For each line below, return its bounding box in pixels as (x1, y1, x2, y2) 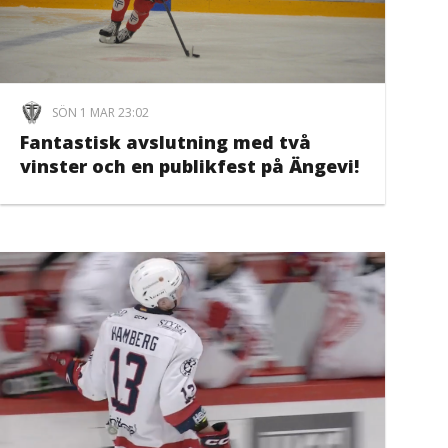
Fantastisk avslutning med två (20, 129, 312, 154)
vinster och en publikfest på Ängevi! (20, 153, 360, 178)
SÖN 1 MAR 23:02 (52, 103, 150, 121)
